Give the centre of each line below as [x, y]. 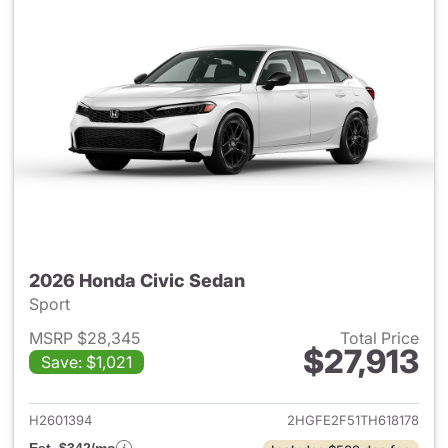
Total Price [379, 338]
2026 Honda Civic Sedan [137, 280]
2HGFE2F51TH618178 [353, 420]
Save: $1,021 [86, 362]
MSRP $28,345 [84, 338]
